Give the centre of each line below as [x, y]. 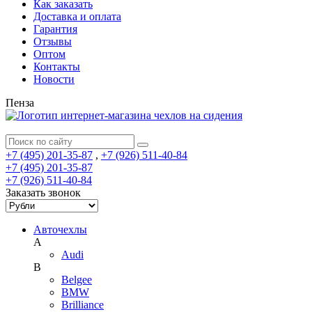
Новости [54, 79]
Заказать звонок [43, 193]
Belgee [77, 280]
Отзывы [53, 41]
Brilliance [83, 305]
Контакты [57, 67]
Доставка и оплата [77, 16]
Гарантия [55, 29]
